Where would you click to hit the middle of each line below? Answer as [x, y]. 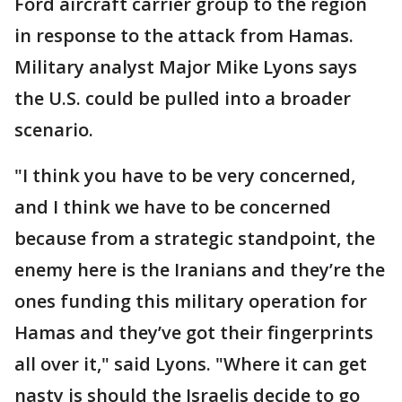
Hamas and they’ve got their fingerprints [194, 332]
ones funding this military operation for [191, 301]
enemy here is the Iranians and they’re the [200, 270]
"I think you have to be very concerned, [185, 175]
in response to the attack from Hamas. [184, 35]
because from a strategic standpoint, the [195, 238]
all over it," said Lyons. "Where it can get [191, 364]
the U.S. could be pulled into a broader [183, 98]
